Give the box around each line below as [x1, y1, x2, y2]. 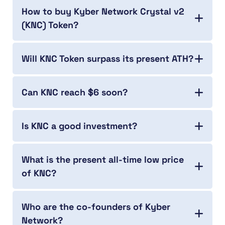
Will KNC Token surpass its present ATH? [22, 53, 193, 65]
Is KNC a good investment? [22, 120, 137, 132]
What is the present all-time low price [22, 154, 184, 166]
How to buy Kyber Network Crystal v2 [22, 6, 184, 18]
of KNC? [22, 167, 56, 179]
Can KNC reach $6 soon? [22, 86, 128, 98]
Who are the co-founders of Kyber [22, 201, 170, 213]
